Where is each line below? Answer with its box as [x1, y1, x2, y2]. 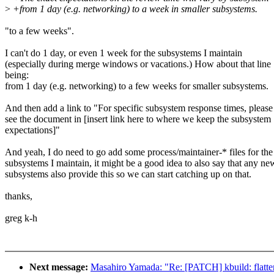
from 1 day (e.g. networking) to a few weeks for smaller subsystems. [5, 81, 268, 92]
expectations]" [5, 125, 60, 136]
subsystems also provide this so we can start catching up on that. [5, 169, 251, 180]
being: [5, 70, 29, 81]
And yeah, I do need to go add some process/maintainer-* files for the [5, 147, 273, 158]
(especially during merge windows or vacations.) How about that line [5, 59, 271, 70]
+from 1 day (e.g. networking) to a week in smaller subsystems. [10, 4, 257, 15]
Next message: [29, 262, 91, 273]
